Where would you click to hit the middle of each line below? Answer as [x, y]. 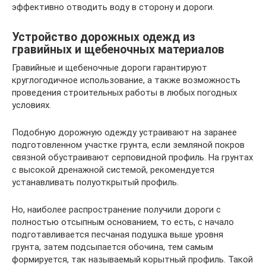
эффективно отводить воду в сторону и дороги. [113, 7]
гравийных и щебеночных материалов [118, 50]
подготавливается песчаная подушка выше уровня [118, 234]
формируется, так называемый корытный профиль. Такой [132, 259]
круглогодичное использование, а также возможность [126, 80]
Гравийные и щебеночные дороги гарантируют [110, 67]
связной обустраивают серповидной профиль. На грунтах [132, 157]
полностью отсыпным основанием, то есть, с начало [123, 222]
